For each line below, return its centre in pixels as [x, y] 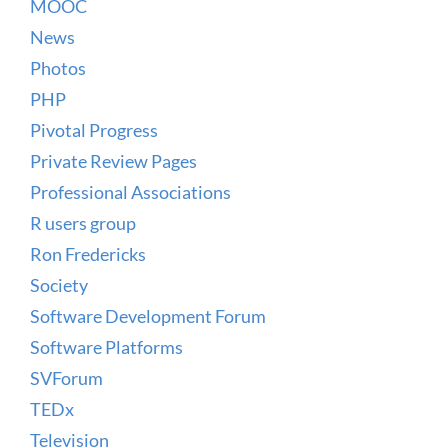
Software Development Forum [148, 315]
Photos [58, 67]
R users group [83, 222]
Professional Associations [130, 191]
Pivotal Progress [94, 129]
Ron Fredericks [88, 253]
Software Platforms [106, 346]
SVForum [66, 377]
